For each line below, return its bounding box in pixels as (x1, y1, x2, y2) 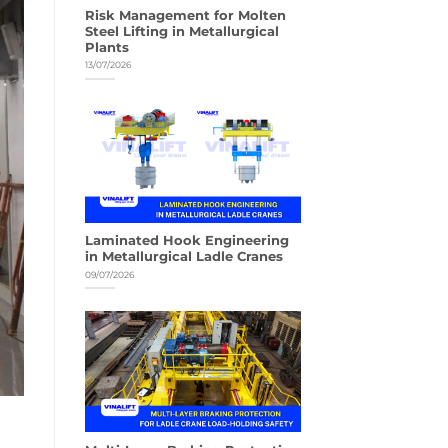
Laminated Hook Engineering (84, 233, 289, 249)
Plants (84, 39, 129, 55)
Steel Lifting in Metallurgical (84, 23, 279, 39)
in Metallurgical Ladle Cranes (84, 249, 283, 265)
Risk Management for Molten (84, 7, 286, 23)
